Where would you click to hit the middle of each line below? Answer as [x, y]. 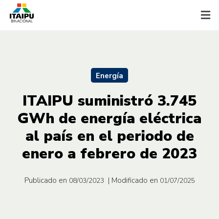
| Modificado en [133, 180]
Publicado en [45, 180]
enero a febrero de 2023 [109, 153]
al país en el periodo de [109, 136]
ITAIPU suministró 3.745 [109, 101]
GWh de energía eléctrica [109, 118]
